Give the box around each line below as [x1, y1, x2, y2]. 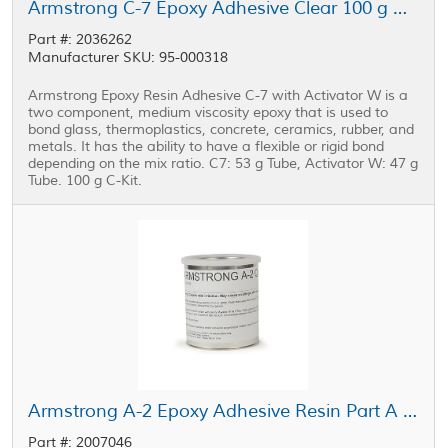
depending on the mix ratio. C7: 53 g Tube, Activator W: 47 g [28, 155, 419, 172]
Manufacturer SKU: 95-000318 [28, 49, 229, 66]
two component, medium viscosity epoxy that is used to [28, 104, 389, 121]
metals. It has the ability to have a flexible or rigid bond [28, 138, 385, 155]
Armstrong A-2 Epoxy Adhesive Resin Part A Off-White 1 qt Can [403, 400, 418, 422]
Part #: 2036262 [28, 31, 133, 48]
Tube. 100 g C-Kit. [28, 172, 143, 189]
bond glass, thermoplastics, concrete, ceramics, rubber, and [28, 121, 415, 138]
